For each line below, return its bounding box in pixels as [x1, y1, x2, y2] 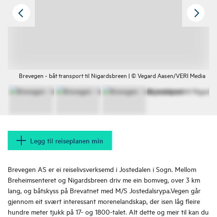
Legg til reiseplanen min [30, 136, 103, 145]
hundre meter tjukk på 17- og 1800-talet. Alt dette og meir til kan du [8, 207, 209, 216]
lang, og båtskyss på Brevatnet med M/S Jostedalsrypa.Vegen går [8, 186, 201, 195]
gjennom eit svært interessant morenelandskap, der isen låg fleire [8, 196, 200, 205]
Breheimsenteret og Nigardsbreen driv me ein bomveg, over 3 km [8, 175, 200, 184]
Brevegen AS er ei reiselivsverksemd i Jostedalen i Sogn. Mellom [8, 164, 196, 173]
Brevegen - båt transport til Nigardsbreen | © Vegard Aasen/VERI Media [19, 71, 205, 79]
